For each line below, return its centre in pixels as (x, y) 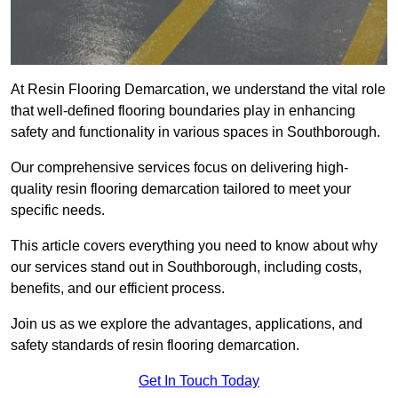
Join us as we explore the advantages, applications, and (187, 324)
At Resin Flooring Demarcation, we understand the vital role (198, 90)
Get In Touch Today (199, 381)
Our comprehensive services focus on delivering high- (179, 168)
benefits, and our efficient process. (118, 289)
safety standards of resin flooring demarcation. (155, 346)
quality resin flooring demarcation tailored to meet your (181, 189)
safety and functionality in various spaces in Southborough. (195, 132)
